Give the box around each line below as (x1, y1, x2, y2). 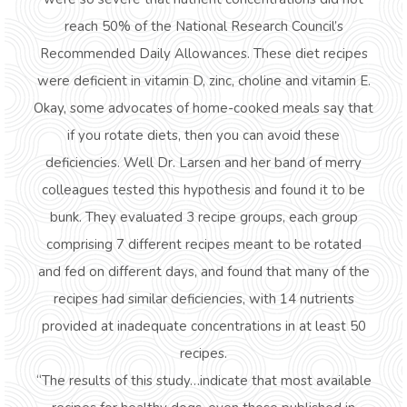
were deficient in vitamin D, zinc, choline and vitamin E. (36, 72, 371, 90)
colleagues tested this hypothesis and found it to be (42, 181, 365, 199)
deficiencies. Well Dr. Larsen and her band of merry (45, 154, 362, 172)
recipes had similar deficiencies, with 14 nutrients (53, 290, 354, 308)
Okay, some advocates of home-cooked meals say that (34, 99, 373, 117)
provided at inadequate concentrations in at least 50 (41, 317, 366, 335)
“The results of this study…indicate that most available (35, 372, 372, 390)
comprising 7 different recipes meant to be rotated (45, 235, 362, 253)
